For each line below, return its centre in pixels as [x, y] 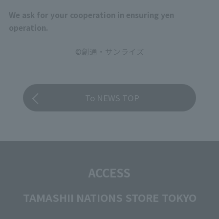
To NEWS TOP [112, 98]
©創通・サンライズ [109, 51]
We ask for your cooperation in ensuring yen [91, 14]
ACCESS [109, 172]
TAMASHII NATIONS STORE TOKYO [109, 197]
